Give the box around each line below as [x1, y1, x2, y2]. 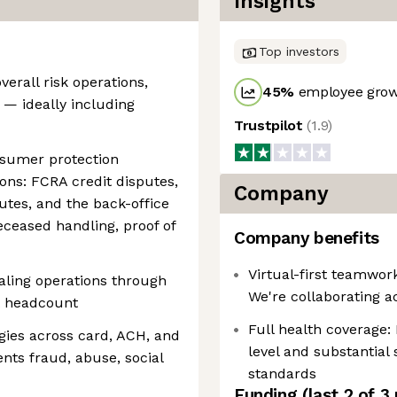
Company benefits [234, 228, 379, 248]
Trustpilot [234, 117, 307, 134]
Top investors [259, 44, 339, 58]
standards [248, 365, 316, 382]
